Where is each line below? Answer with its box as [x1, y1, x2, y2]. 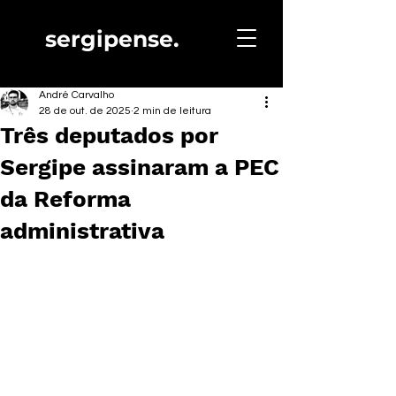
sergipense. [45, 26, 179, 52]
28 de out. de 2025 [39, 105, 131, 117]
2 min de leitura [133, 105, 211, 117]
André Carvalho [39, 89, 114, 101]
